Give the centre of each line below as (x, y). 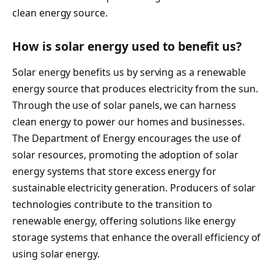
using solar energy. (56, 254)
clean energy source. (60, 13)
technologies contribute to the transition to (112, 204)
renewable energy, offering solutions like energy (124, 220)
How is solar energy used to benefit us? (127, 46)
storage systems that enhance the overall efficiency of (137, 237)
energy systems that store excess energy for (114, 171)
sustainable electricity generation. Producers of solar (134, 187)
